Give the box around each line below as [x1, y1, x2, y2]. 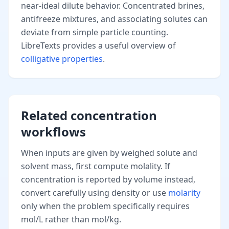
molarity [168, 187, 200, 199]
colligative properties [21, 53, 103, 65]
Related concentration [21, 107, 157, 124]
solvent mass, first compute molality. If [21, 161, 170, 172]
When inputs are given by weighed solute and [21, 147, 197, 159]
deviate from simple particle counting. [21, 27, 168, 38]
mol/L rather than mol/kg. [21, 214, 121, 225]
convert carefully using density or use [21, 187, 168, 199]
